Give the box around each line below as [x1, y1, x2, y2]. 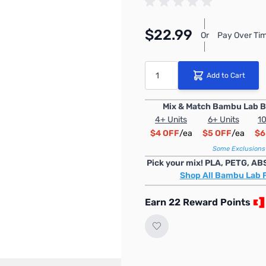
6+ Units [207, 115, 239, 125]
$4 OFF [150, 128, 179, 138]
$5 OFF [202, 128, 232, 138]
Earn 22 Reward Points [145, 197, 251, 208]
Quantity [144, 62, 176, 72]
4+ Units [155, 115, 187, 125]
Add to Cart [206, 71, 245, 80]
